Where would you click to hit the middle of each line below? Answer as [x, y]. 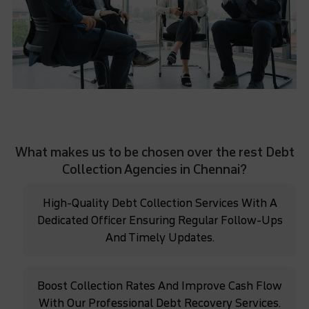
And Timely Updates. [160, 237]
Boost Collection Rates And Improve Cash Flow [160, 286]
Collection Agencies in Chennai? [154, 169]
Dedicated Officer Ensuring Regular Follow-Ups [160, 220]
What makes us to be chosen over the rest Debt [154, 152]
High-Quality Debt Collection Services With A [160, 203]
